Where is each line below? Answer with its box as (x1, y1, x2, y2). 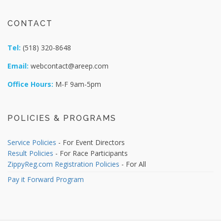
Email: (7, 61, 29, 71)
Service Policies (7, 138, 56, 147)
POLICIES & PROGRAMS (7, 113, 116, 123)
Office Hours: (7, 79, 53, 89)
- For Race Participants (53, 148, 128, 158)
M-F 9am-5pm (53, 79, 101, 89)
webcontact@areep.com (29, 61, 109, 71)
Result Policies (7, 148, 53, 158)
